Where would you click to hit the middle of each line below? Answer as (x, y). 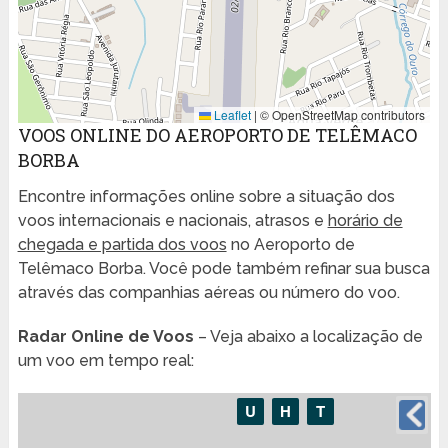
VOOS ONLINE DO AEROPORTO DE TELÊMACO (217, 135)
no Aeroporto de (290, 245)
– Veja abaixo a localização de (308, 337)
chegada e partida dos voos (122, 245)
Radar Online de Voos (105, 337)
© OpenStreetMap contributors (341, 115)
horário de (365, 221)
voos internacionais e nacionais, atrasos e (172, 221)
